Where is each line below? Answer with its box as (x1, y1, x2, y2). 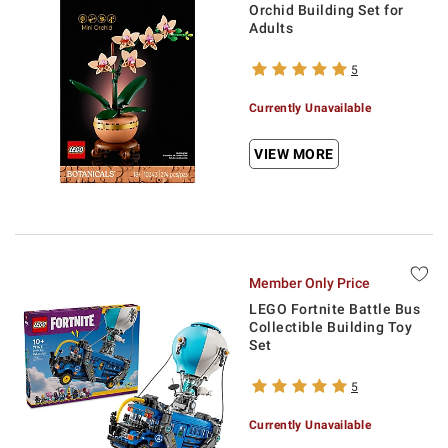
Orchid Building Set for (249, 2, 404, 18)
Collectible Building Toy (249, 319, 412, 335)
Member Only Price (249, 275, 370, 291)
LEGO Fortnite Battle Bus (249, 301, 420, 317)
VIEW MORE (254, 146, 334, 162)
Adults (249, 20, 293, 36)
